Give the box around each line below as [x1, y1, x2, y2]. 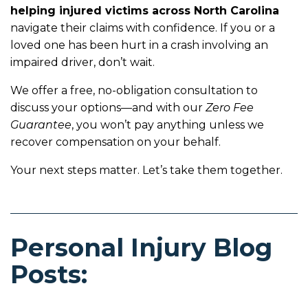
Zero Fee [206, 100, 254, 114]
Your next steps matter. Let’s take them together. [10, 163, 283, 177]
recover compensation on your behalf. [10, 135, 221, 148]
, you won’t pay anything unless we [71, 118, 264, 131]
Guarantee [10, 118, 71, 131]
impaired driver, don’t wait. [10, 55, 157, 69]
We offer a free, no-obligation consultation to [10, 83, 258, 97]
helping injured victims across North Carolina [10, 3, 279, 17]
